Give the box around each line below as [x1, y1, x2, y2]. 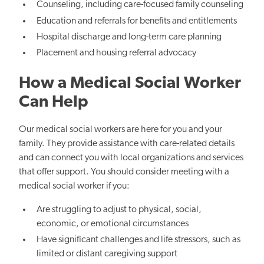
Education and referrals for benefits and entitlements [37, 16, 237, 26]
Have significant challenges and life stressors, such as [37, 235, 241, 245]
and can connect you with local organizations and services [19, 153, 243, 163]
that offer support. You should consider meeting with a [19, 167, 229, 177]
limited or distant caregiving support [37, 249, 178, 259]
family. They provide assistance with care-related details [19, 138, 235, 148]
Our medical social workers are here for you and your [19, 124, 222, 134]
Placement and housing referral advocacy [37, 48, 197, 58]
